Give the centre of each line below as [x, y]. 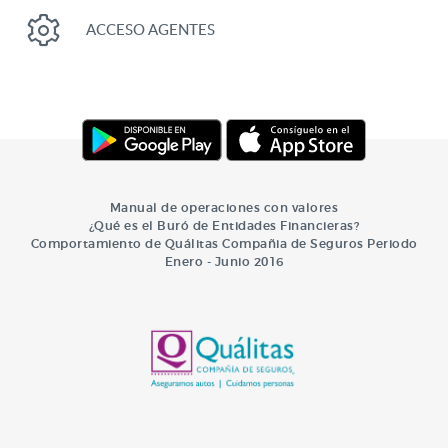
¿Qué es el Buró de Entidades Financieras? [224, 226]
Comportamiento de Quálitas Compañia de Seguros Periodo [224, 244]
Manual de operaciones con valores [224, 208]
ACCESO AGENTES [150, 29]
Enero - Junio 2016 [224, 262]
